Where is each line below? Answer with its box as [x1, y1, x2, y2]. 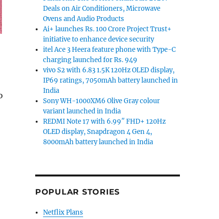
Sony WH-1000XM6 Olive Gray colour [43, 97, 160, 105]
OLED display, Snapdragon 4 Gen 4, [43, 128, 153, 136]
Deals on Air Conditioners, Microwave [43, 4, 161, 13]
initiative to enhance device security [43, 35, 154, 44]
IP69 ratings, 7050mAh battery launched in [43, 76, 178, 85]
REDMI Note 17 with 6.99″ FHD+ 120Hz [43, 117, 166, 126]
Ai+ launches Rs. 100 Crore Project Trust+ [43, 25, 172, 33]
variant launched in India [43, 107, 121, 115]
